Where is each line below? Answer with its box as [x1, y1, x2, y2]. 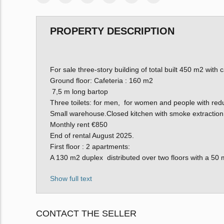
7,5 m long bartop [49, 87, 108, 95]
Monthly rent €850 [49, 120, 107, 128]
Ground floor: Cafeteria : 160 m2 [49, 76, 153, 84]
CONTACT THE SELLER [36, 208, 136, 218]
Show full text [49, 174, 92, 182]
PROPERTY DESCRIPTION [49, 25, 174, 36]
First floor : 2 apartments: [49, 142, 130, 150]
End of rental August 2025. [49, 131, 134, 139]
